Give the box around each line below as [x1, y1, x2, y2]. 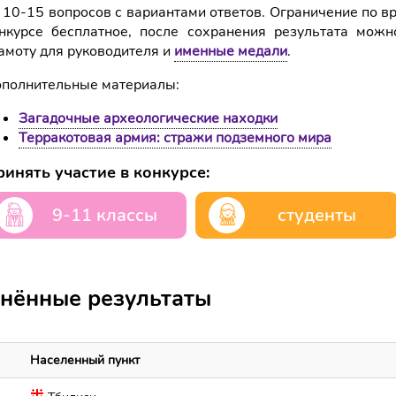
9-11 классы [52, 203, 158, 227]
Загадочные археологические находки [19, 109, 278, 128]
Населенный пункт [30, 352, 140, 369]
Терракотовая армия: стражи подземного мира [19, 128, 331, 148]
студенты [278, 203, 357, 227]
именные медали [174, 42, 287, 61]
